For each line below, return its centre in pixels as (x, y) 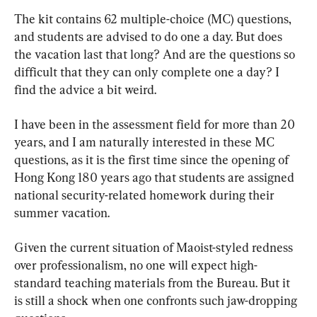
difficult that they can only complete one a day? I (148, 71)
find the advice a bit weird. (85, 89)
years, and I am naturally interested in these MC (146, 142)
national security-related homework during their (146, 195)
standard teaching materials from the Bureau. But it (154, 282)
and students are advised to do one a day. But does (150, 36)
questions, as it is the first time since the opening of (153, 159)
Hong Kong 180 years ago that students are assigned (156, 177)
